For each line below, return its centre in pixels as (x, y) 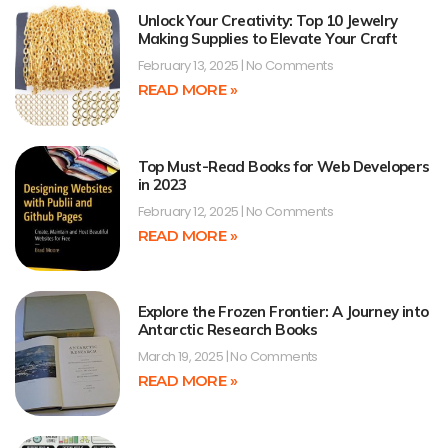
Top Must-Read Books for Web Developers (283, 166)
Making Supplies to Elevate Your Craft (267, 39)
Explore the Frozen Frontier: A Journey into (283, 312)
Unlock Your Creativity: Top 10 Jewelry (267, 21)
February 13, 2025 (189, 66)
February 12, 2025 (189, 211)
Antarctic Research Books (227, 330)
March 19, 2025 (181, 357)
